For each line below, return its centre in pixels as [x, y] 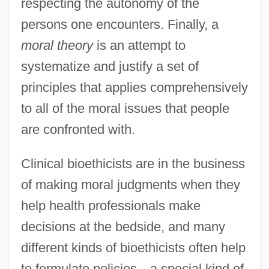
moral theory [57, 45]
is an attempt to [139, 45]
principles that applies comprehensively [134, 87]
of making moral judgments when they [130, 184]
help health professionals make [110, 205]
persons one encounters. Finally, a [119, 24]
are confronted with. [78, 129]
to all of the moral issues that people [125, 108]
